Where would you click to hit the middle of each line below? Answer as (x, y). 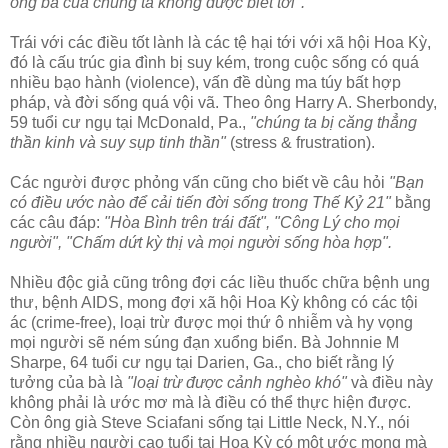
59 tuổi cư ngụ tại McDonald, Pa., (130, 123)
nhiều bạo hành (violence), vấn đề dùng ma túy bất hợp (205, 83)
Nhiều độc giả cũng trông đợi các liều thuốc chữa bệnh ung (220, 283)
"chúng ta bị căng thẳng (333, 123)
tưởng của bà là (68, 383)
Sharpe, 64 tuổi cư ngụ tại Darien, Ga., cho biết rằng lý (202, 363)
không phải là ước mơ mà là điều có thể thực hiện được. (210, 403)
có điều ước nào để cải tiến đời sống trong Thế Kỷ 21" (200, 203)
